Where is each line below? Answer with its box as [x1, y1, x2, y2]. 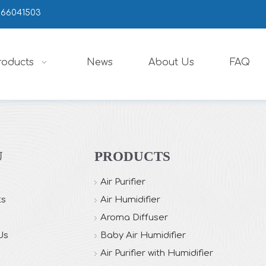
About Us [148, 56, 194, 68]
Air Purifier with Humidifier [100, 248, 213, 258]
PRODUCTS [94, 148, 170, 164]
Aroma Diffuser [100, 212, 168, 223]
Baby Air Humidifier [100, 230, 186, 240]
